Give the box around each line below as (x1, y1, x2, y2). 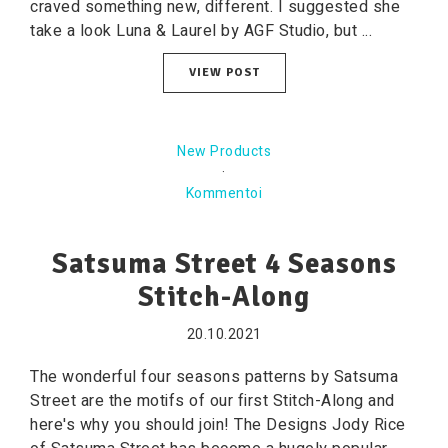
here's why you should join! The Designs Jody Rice (30, 413, 406, 437)
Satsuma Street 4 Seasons (51, 247, 397, 281)
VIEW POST (188, 65, 260, 80)
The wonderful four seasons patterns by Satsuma (30, 365, 398, 389)
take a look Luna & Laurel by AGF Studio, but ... (30, 19, 372, 43)
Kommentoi (185, 183, 263, 204)
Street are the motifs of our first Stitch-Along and (30, 389, 395, 413)
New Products (177, 141, 271, 162)
